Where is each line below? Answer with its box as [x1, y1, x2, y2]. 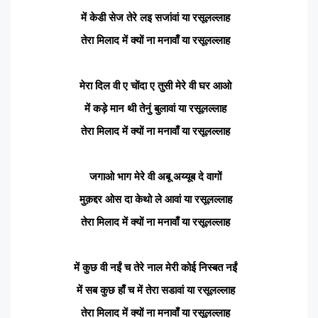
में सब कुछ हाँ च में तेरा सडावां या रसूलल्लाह [76, 283, 235, 296]
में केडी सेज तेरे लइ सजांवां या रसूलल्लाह [81, 11, 230, 23]
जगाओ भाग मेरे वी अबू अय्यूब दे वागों [89, 170, 221, 182]
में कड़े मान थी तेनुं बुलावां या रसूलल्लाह [84, 102, 226, 114]
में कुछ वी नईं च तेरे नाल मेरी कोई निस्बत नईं [74, 261, 237, 273]
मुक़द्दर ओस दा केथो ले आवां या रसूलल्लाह [79, 192, 232, 205]
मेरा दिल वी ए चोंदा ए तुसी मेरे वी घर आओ [79, 79, 231, 92]
